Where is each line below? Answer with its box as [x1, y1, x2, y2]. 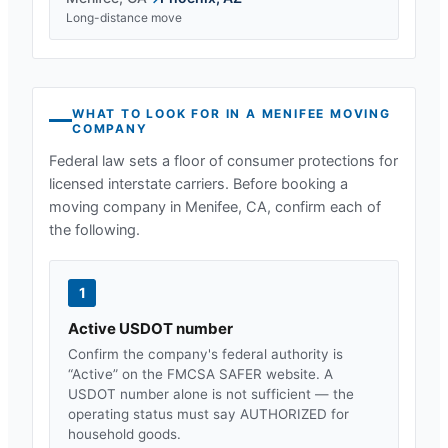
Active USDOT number [68, 318, 233, 338]
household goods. [68, 425, 181, 442]
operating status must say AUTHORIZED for [68, 405, 349, 422]
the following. [49, 220, 140, 239]
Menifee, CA [185, 197, 267, 216]
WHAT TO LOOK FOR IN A [71, 105, 262, 121]
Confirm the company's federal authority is [68, 345, 343, 362]
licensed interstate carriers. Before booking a [49, 174, 348, 193]
